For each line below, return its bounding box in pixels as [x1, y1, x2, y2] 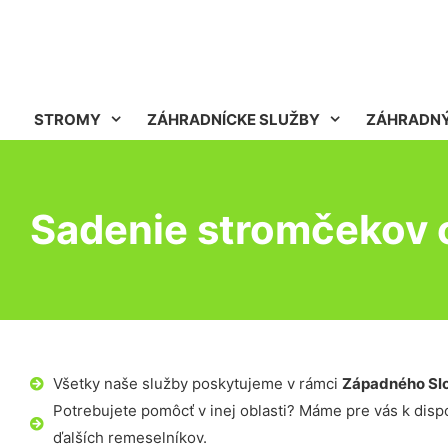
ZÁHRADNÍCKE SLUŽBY [147, 110, 320, 129]
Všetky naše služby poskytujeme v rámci [52, 374, 342, 393]
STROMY [34, 110, 101, 129]
